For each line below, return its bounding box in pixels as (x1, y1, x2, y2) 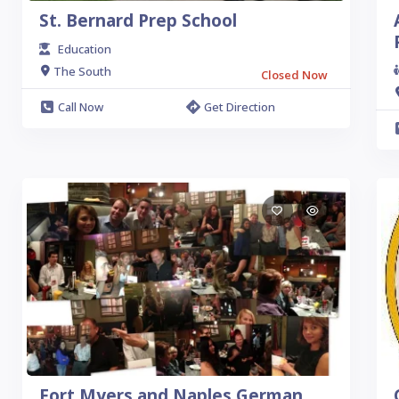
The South (53, 62, 111, 79)
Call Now (58, 99, 103, 115)
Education (58, 41, 111, 57)
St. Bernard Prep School (39, 9, 237, 32)
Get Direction (203, 99, 275, 115)
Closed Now (260, 67, 328, 83)
